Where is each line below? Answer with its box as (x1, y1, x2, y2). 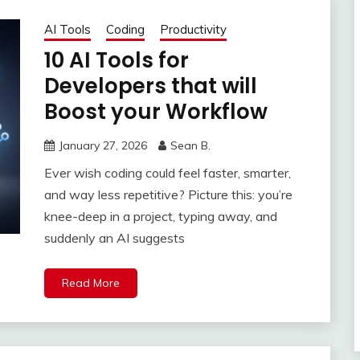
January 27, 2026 (58, 138, 147, 153)
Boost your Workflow (43, 97, 268, 127)
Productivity (159, 22, 227, 38)
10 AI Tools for (43, 46, 189, 76)
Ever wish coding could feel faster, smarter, (43, 165, 291, 182)
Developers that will (43, 72, 257, 101)
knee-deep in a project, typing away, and (43, 208, 277, 225)
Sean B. (170, 138, 211, 153)
